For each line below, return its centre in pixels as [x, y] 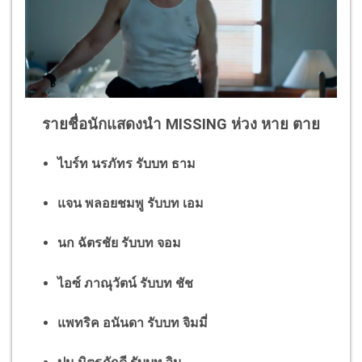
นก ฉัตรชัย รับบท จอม [119, 243]
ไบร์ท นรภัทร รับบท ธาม [126, 163]
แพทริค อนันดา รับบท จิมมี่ [133, 322]
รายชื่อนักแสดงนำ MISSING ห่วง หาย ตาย [181, 124]
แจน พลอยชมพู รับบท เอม [130, 204]
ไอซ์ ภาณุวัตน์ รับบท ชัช [125, 283]
